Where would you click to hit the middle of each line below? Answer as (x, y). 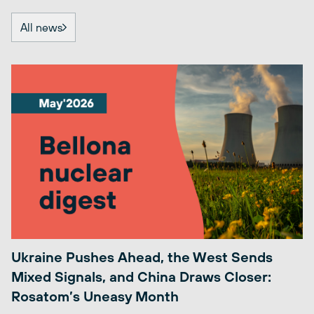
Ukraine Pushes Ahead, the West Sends (142, 257)
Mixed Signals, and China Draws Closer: (141, 277)
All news (41, 27)
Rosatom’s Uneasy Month (95, 296)
